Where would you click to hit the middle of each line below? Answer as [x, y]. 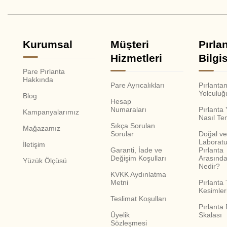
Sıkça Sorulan [133, 125]
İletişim [34, 144]
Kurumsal [48, 44]
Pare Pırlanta [44, 71]
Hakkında [38, 79]
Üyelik [120, 215]
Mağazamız [42, 128]
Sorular [122, 134]
